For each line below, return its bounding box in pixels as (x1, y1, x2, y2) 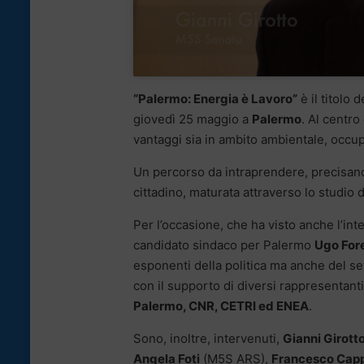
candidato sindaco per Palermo (133, 237, 314, 253)
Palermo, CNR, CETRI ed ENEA (133, 298, 309, 314)
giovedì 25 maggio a (133, 111, 252, 128)
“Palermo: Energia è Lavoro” (133, 91, 297, 107)
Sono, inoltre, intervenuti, (133, 331, 283, 347)
